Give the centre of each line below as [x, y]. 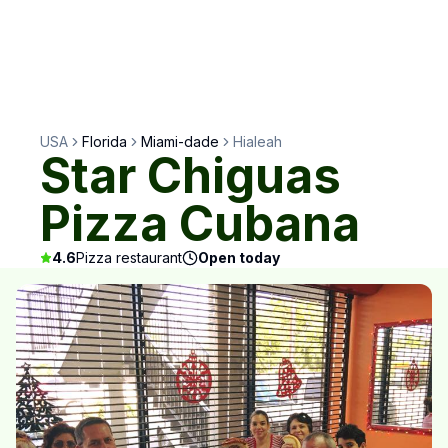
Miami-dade [180, 141]
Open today [239, 257]
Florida [104, 141]
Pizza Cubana [200, 223]
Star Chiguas [190, 175]
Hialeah [257, 141]
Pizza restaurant [129, 257]
